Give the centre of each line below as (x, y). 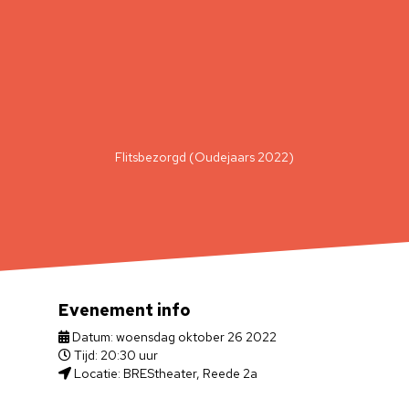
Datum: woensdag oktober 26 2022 (173, 337)
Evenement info (125, 310)
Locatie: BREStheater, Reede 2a (165, 373)
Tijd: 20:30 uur (115, 355)
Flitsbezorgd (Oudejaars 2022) (204, 157)
